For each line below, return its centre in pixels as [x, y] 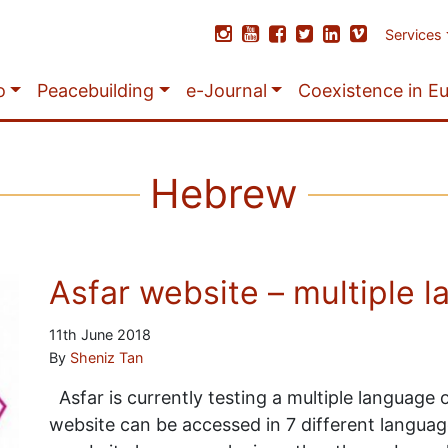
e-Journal [226, 90]
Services [414, 34]
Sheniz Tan [106, 357]
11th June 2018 [99, 334]
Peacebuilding [96, 90]
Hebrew [224, 193]
